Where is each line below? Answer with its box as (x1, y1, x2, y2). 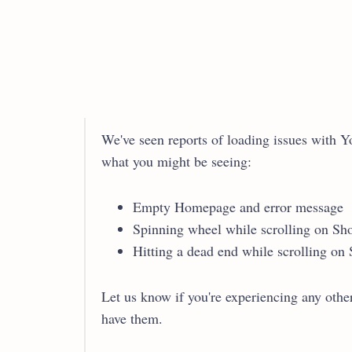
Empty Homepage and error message (133, 196, 343, 216)
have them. (101, 308, 163, 328)
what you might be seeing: (101, 151, 251, 170)
